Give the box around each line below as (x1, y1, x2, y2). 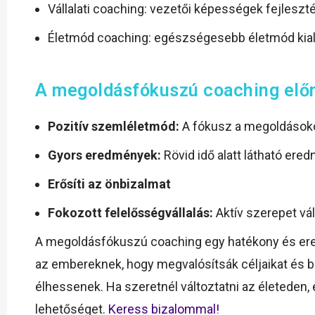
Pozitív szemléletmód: (48, 119, 179, 134)
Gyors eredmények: (48, 148, 161, 163)
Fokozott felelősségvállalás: (48, 205, 213, 221)
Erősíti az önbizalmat (48, 176, 171, 192)
